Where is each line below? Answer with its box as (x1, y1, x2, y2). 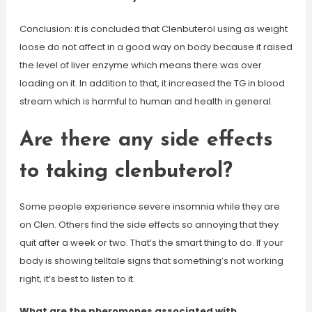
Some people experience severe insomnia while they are (19, 200, 280, 213)
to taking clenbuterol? (19, 161, 233, 182)
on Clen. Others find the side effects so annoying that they (19, 218, 279, 231)
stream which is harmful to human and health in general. (19, 95, 273, 108)
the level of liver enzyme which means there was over (19, 58, 262, 72)
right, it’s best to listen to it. (19, 272, 135, 286)
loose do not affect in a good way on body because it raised (19, 40, 292, 54)
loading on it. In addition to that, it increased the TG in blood (19, 77, 285, 90)
